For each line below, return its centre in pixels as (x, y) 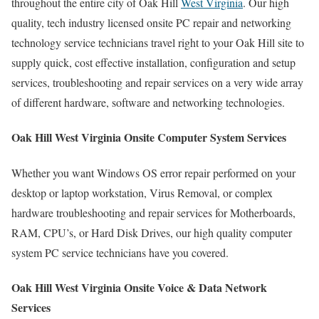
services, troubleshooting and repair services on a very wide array (157, 83)
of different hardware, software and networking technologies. (148, 103)
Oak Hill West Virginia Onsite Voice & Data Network (139, 287)
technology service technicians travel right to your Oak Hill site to (158, 43)
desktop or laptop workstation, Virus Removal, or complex (142, 192)
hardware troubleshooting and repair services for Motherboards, (153, 212)
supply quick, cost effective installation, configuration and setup (153, 63)
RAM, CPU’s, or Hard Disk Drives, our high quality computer (152, 232)
